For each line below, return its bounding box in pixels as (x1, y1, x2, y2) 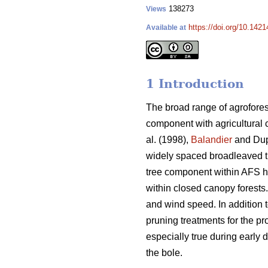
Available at (146, 23, 186, 32)
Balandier (191, 135, 232, 145)
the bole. (146, 248, 182, 258)
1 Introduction (146, 77, 244, 92)
